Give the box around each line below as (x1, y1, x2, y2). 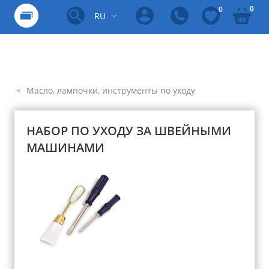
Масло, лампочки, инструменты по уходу (24, 85, 195, 96)
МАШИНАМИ (26, 139, 104, 156)
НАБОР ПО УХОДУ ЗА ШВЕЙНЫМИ (26, 122, 231, 139)
